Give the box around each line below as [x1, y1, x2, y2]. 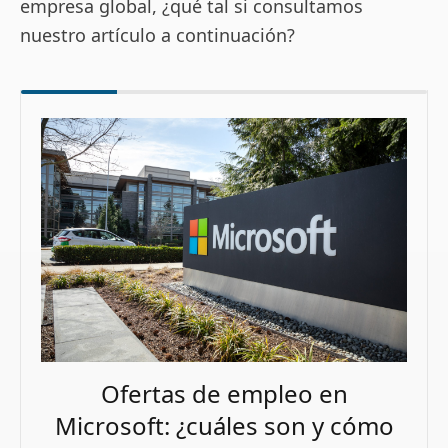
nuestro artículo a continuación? [20, 23, 295, 47]
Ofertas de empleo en [100, 377, 348, 411]
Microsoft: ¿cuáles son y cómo [54, 409, 394, 443]
